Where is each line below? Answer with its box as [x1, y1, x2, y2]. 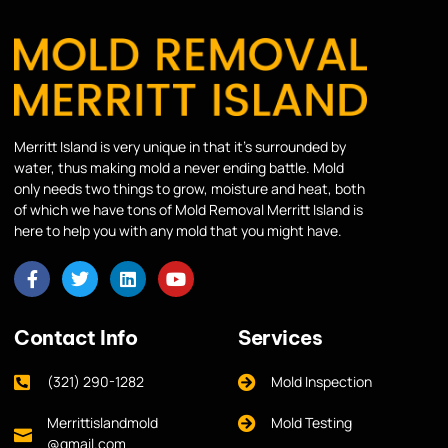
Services [238, 325, 322, 351]
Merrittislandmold [46, 413, 158, 433]
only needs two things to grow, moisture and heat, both [14, 179, 365, 199]
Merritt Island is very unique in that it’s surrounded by [14, 137, 346, 157]
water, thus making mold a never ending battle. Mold [14, 158, 344, 178]
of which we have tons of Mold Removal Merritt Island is [14, 200, 363, 220]
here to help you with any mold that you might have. [14, 221, 342, 241]
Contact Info [14, 325, 137, 351]
